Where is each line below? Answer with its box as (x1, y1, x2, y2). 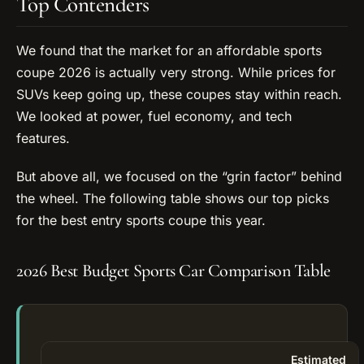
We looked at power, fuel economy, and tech (16, 107, 292, 124)
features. (16, 129, 70, 146)
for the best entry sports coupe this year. (16, 211, 266, 228)
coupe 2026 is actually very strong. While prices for (16, 63, 336, 80)
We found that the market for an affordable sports (16, 41, 322, 58)
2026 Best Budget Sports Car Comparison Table (16, 260, 331, 281)
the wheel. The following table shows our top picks (16, 189, 329, 206)
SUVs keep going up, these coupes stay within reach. (16, 85, 342, 102)
